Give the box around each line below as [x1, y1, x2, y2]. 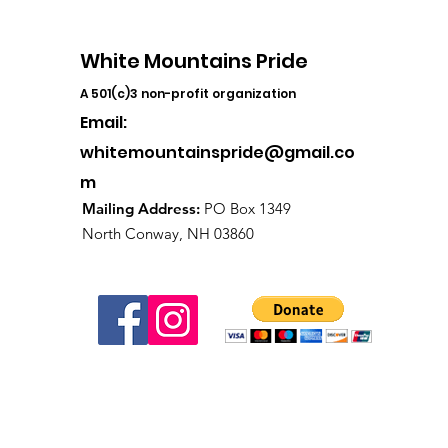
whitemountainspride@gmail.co [80, 141, 355, 164]
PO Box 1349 [204, 199, 291, 218]
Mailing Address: [82, 199, 204, 218]
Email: [80, 111, 127, 134]
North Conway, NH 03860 [82, 224, 254, 243]
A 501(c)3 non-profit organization [80, 85, 296, 102]
